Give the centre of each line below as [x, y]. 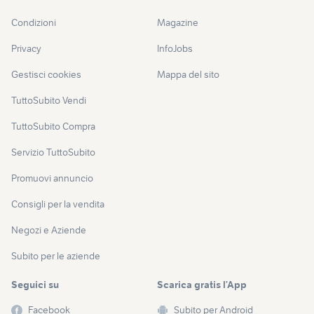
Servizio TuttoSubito [53, 152]
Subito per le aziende [56, 256]
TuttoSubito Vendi [49, 101]
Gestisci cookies [46, 75]
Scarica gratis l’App [202, 285]
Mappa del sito [188, 75]
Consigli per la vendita [58, 204]
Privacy [26, 49]
